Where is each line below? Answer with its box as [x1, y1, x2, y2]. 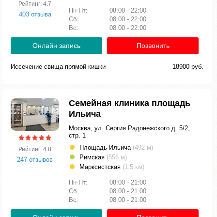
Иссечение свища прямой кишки [11, 63, 106, 70]
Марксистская [79, 163, 123, 170]
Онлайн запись [32, 42, 80, 49]
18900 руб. [172, 63, 203, 70]
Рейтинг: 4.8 [18, 145, 51, 153]
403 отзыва [18, 10, 51, 18]
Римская [79, 154, 107, 161]
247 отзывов [17, 155, 53, 163]
